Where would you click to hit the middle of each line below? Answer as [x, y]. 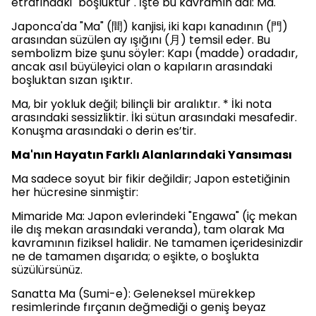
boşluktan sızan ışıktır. [72, 80]
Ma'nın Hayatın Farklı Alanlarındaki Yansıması [152, 155]
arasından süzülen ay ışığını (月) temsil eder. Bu [141, 40]
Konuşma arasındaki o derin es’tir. [104, 131]
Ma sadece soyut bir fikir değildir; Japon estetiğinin [151, 179]
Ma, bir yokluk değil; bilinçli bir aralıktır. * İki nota [141, 104]
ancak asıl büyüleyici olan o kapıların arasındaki [142, 67]
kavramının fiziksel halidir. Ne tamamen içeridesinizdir [157, 243]
